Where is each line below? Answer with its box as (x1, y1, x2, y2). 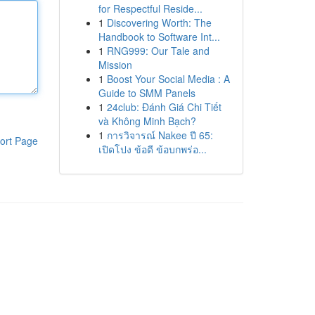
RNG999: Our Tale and (106, 44, 210, 58)
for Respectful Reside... (98, 1, 202, 15)
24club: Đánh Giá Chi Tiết (106, 100, 221, 114)
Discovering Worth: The (106, 15, 212, 30)
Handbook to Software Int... (98, 30, 220, 44)
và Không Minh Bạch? (98, 114, 196, 128)
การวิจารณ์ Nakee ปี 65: (106, 128, 213, 142)
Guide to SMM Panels (98, 86, 195, 100)
